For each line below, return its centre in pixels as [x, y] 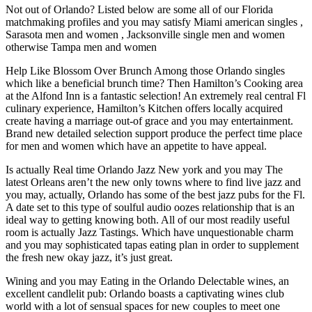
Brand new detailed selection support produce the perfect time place [154, 134]
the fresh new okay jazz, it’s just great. [89, 258]
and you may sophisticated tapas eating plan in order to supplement [152, 245]
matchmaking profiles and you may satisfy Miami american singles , [154, 22]
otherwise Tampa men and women [81, 47]
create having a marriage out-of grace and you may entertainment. [149, 121]
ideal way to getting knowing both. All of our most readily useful [148, 220]
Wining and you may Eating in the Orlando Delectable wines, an [147, 281]
